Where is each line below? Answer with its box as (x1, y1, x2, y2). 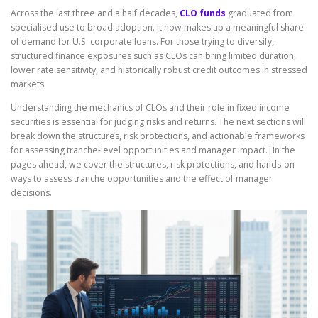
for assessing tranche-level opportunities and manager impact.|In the (11, 144, 295, 157)
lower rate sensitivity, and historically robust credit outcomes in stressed (11, 64, 307, 77)
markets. (11, 78, 46, 91)
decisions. (11, 187, 52, 199)
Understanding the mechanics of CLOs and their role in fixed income (11, 102, 290, 114)
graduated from (226, 7, 293, 20)
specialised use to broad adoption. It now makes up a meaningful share (11, 21, 304, 34)
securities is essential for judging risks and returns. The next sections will (11, 116, 306, 128)
